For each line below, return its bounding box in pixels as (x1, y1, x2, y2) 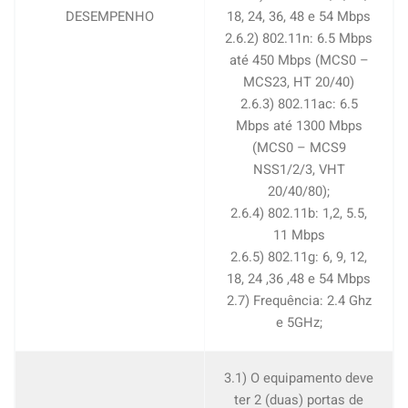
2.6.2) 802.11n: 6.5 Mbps (225, 28, 372, 48)
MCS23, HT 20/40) (243, 72, 354, 92)
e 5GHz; (275, 312, 322, 332)
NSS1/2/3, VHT (252, 159, 345, 179)
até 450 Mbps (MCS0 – (229, 50, 369, 70)
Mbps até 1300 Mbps (235, 116, 362, 136)
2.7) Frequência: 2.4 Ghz (226, 291, 372, 311)
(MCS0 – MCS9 (251, 138, 346, 158)
